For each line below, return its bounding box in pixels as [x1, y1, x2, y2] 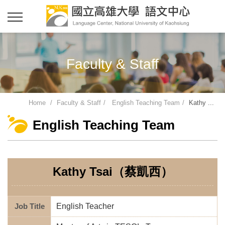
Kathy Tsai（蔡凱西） [52, 165, 173, 178]
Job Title [14, 202, 45, 210]
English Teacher [56, 202, 114, 210]
